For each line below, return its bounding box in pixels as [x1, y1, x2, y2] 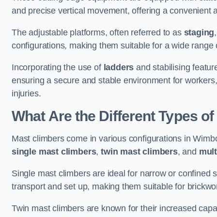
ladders [103, 62, 134, 72]
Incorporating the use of [12, 62, 104, 72]
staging [184, 28, 215, 37]
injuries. [12, 89, 41, 98]
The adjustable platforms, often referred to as [12, 28, 184, 37]
